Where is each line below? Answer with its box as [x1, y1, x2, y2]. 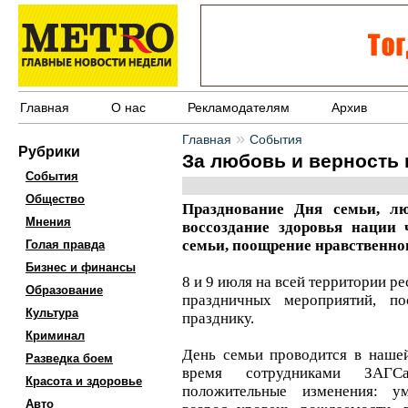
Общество [25, 192, 85, 206]
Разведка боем [25, 352, 113, 365]
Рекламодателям [188, 100, 290, 115]
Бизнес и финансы [25, 260, 136, 274]
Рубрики [18, 144, 80, 159]
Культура [25, 306, 78, 320]
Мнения [25, 215, 71, 229]
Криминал [25, 329, 85, 342]
